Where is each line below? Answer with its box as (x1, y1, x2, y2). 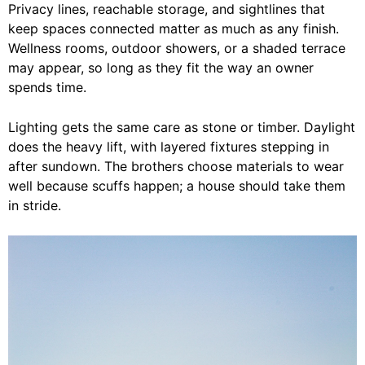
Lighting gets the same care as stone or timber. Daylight (8, 118, 355, 135)
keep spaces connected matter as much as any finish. (8, 20, 339, 37)
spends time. (8, 78, 86, 95)
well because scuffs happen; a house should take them (8, 177, 345, 194)
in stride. (8, 196, 61, 213)
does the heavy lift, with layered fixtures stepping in (8, 138, 329, 155)
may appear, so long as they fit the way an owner (8, 59, 314, 76)
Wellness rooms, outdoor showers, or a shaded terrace (8, 39, 345, 56)
